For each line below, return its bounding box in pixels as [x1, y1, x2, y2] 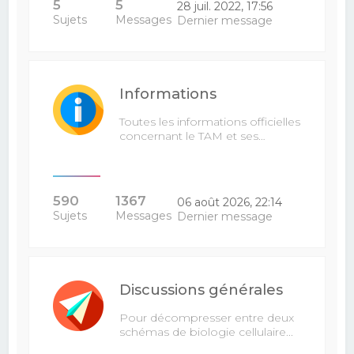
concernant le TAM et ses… [119, 129, 266, 143]
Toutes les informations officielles [119, 115, 301, 129]
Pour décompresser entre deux [119, 311, 295, 325]
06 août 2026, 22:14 [176, 195, 282, 209]
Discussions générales [119, 281, 284, 299]
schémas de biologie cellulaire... [119, 325, 294, 339]
